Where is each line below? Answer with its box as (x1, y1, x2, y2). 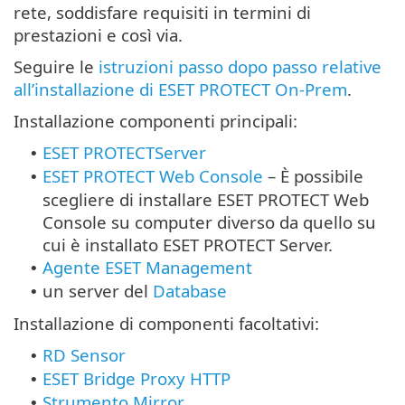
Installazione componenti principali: (14, 108, 297, 132)
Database (153, 278, 227, 302)
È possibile (280, 164, 363, 187)
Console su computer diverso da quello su (42, 210, 376, 233)
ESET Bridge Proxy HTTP (42, 366, 231, 390)
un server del (42, 278, 153, 302)
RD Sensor (42, 343, 126, 366)
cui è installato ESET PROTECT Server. (42, 232, 333, 256)
